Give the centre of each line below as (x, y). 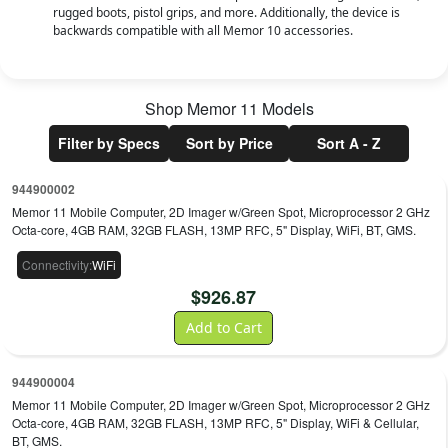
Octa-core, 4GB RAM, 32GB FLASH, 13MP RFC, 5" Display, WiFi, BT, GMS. (214, 229)
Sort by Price (229, 143)
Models (285, 108)
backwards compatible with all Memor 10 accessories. (203, 30)
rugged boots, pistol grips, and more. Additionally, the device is (226, 12)
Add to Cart (223, 328)
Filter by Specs (109, 143)
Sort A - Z (349, 143)
